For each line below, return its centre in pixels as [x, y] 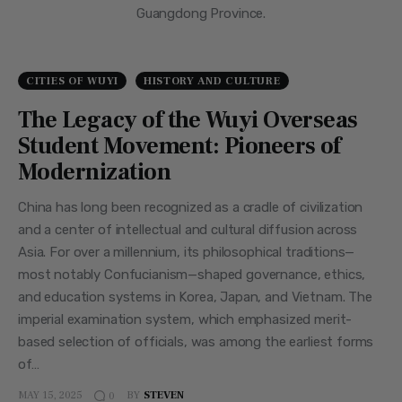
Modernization [95, 172]
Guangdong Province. [201, 13]
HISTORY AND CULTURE [212, 81]
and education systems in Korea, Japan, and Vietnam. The [195, 297]
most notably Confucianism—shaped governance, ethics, [192, 274]
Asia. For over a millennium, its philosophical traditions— [187, 252]
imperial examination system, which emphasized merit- [185, 319]
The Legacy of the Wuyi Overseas [188, 120]
